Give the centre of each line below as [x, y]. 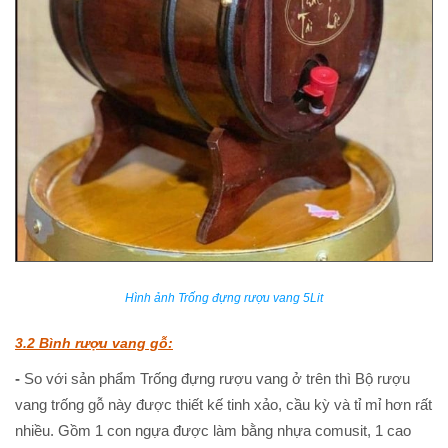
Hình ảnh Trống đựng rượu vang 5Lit [224, 298]
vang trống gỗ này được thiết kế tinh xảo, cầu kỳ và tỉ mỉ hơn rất [223, 405]
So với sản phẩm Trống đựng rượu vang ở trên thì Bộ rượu [217, 379]
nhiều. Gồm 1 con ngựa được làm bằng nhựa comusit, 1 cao [213, 431]
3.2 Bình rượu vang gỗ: [94, 343]
